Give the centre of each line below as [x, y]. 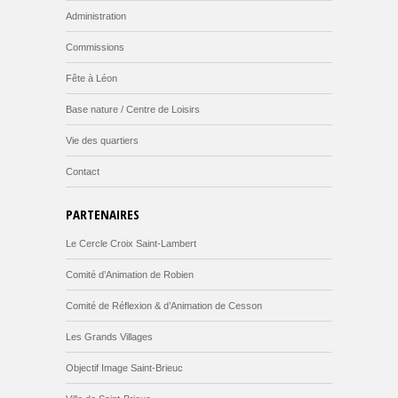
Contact [83, 172]
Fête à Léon [92, 79]
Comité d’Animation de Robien [130, 275]
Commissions [95, 48]
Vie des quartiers [102, 141]
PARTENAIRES [103, 215]
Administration [96, 16]
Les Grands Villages [109, 337]
